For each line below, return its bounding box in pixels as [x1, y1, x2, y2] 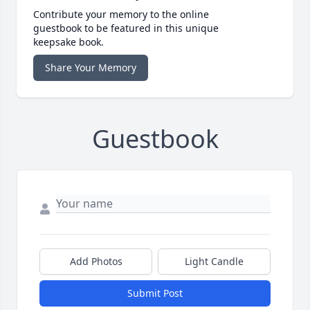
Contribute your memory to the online [33, 8, 209, 21]
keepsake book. [33, 35, 104, 49]
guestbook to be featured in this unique [33, 21, 219, 35]
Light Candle [185, 255, 244, 268]
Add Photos [69, 255, 122, 268]
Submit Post [127, 286, 183, 300]
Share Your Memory [45, 61, 136, 75]
